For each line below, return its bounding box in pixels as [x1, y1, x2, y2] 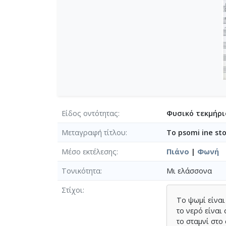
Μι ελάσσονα [166, 165, 212, 176]
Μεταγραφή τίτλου [62, 127, 126, 137]
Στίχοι [62, 185, 83, 195]
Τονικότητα [62, 165, 100, 176]
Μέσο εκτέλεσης [62, 146, 117, 156]
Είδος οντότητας [62, 108, 118, 118]
